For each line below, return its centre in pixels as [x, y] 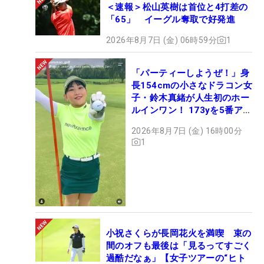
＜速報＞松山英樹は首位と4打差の [177, 7]
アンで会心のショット [177, 122]
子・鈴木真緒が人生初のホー [191, 98]
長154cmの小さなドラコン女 [192, 85]
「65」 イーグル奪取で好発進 [171, 19]
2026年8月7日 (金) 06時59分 [161, 40]
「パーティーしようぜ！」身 [191, 73]
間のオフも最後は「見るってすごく [179, 246]
